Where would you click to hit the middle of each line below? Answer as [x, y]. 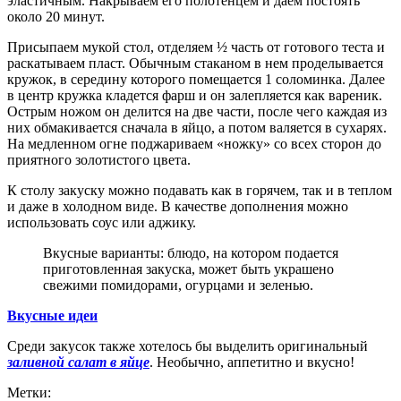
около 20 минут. [56, 16]
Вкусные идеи [52, 315]
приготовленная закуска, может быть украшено [188, 269]
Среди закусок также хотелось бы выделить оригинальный [188, 346]
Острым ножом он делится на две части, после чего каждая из [197, 111]
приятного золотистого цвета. [99, 159]
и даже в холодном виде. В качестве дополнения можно [178, 206]
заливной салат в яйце [78, 362]
